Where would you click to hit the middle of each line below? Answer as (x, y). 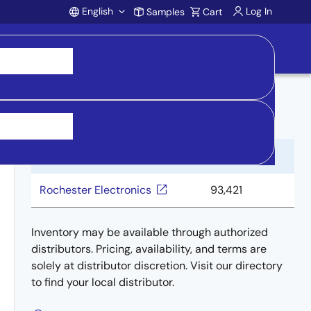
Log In (259, 11)
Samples (166, 12)
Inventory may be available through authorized (150, 232)
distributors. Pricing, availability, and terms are (149, 249)
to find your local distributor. (103, 282)
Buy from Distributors (113, 117)
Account (119, 41)
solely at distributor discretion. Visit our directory (157, 266)
